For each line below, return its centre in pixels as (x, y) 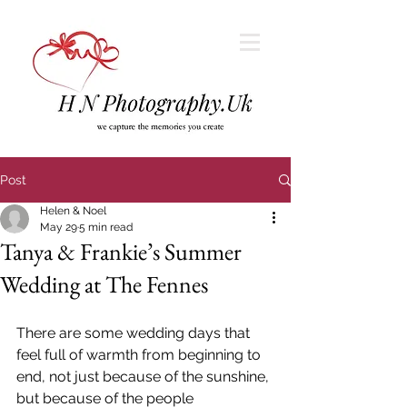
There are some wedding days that (135, 333)
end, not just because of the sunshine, (144, 377)
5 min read (106, 227)
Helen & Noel (73, 211)
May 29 (59, 227)
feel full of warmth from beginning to (140, 355)
